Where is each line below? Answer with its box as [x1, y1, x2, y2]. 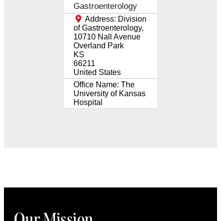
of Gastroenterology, [74, 23, 144, 32]
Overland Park [74, 41, 124, 50]
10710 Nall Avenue [74, 32, 141, 41]
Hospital [74, 98, 103, 107]
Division [118, 14, 147, 23]
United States [74, 68, 121, 76]
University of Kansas [74, 89, 146, 98]
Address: [85, 14, 118, 23]
